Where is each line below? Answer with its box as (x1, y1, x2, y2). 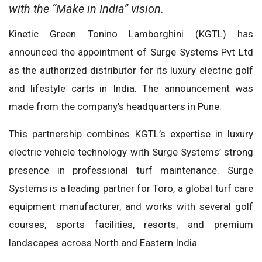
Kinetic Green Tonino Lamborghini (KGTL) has (9, 28, 253, 40)
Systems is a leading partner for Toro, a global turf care (9, 182, 253, 195)
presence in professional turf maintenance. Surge (9, 164, 253, 177)
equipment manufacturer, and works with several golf (9, 201, 253, 213)
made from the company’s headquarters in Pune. (9, 101, 222, 113)
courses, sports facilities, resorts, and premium (9, 219, 253, 231)
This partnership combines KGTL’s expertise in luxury (9, 128, 253, 140)
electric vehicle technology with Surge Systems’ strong (9, 146, 253, 158)
